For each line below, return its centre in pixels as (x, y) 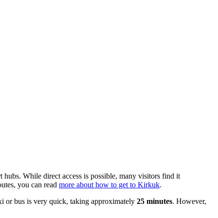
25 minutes (154, 201)
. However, (189, 201)
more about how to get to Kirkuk (109, 185)
